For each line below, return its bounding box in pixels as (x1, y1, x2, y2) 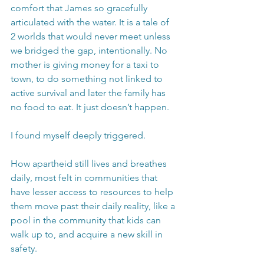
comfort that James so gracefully (11, 2, 150, 14)
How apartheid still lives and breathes (11, 158, 169, 170)
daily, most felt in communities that (11, 172, 160, 184)
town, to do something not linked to (11, 73, 165, 85)
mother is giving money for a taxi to (11, 59, 161, 71)
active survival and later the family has (11, 87, 168, 99)
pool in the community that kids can (11, 214, 163, 226)
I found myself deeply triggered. (11, 130, 146, 141)
